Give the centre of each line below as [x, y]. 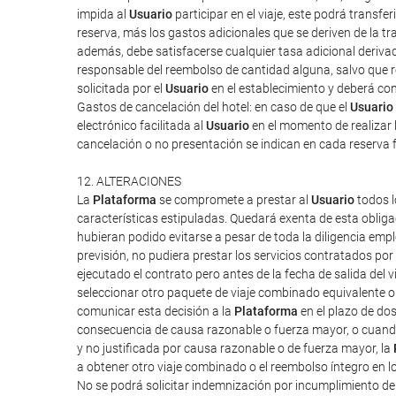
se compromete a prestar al [234, 200]
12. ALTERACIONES [129, 181]
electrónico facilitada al [141, 126]
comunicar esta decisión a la [156, 311]
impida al [103, 14]
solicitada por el [121, 88]
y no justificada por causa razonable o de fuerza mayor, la [235, 348]
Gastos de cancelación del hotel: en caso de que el [213, 107]
